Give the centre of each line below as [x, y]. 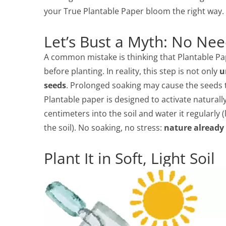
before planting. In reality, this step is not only [132, 71]
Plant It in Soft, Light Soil [129, 158]
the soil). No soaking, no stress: [104, 127]
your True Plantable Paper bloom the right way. [134, 11]
